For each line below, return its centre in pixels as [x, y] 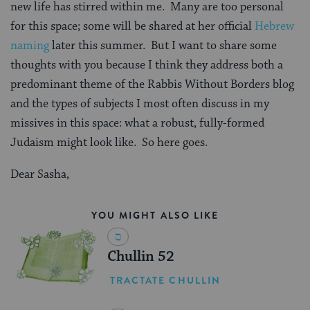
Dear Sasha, [40, 175]
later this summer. [97, 46]
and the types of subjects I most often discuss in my [140, 104]
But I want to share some [214, 46]
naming [30, 46]
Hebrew [274, 27]
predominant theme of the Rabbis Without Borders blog [152, 85]
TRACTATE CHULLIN [165, 281]
